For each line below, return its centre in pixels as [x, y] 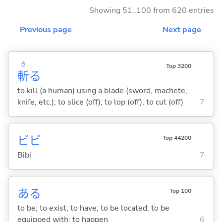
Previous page [46, 29]
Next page [182, 29]
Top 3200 [178, 66]
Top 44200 [177, 138]
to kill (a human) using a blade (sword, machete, [102, 90]
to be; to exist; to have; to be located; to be [93, 208]
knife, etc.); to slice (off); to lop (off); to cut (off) [100, 102]
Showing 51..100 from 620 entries [152, 10]
